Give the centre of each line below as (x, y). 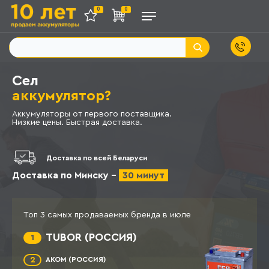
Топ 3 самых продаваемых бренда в (97, 215)
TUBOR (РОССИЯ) (91, 237)
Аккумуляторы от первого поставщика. (92, 114)
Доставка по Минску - (65, 176)
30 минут (144, 176)
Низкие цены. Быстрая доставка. (77, 122)
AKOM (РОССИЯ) (76, 260)
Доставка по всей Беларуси (97, 158)
